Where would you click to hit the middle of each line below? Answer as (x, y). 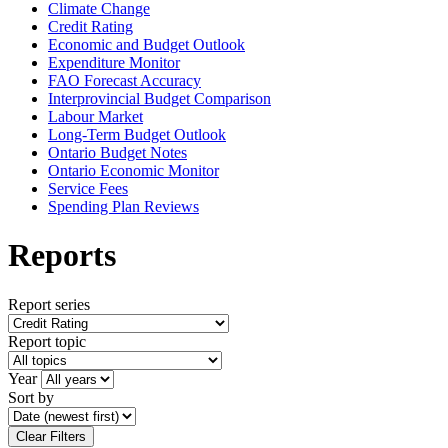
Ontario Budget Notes (117, 152)
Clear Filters (51, 436)
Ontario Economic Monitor (133, 170)
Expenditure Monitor (114, 62)
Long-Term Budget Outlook (137, 134)
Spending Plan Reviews (123, 206)
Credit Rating (90, 26)
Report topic (47, 341)
